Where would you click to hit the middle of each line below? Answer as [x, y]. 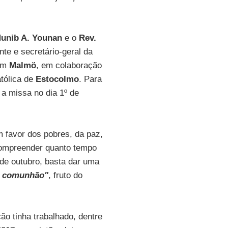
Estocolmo [57, 79]
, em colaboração [69, 65]
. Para [90, 79]
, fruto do [65, 175]
